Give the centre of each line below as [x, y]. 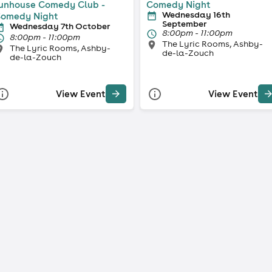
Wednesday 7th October [59, 26]
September [184, 23]
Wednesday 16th [196, 14]
